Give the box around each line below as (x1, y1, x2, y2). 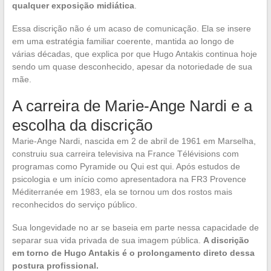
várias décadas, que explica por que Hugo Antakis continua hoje (11, 48, 257, 59)
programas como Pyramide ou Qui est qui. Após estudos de (11, 161, 240, 171)
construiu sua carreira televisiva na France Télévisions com (11, 148, 239, 158)
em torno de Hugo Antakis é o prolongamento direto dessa (11, 247, 255, 258)
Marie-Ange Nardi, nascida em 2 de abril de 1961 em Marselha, (11, 135, 256, 146)
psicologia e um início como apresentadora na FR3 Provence (11, 174, 246, 184)
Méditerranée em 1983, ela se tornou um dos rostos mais (11, 186, 232, 197)
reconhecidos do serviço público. (11, 199, 137, 209)
